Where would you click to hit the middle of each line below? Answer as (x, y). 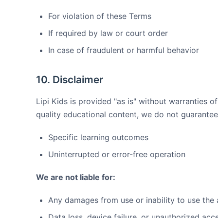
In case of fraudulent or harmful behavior (124, 50)
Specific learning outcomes (98, 137)
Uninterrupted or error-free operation (117, 154)
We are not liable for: (76, 177)
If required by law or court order (108, 33)
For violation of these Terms (100, 16)
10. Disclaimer (70, 80)
